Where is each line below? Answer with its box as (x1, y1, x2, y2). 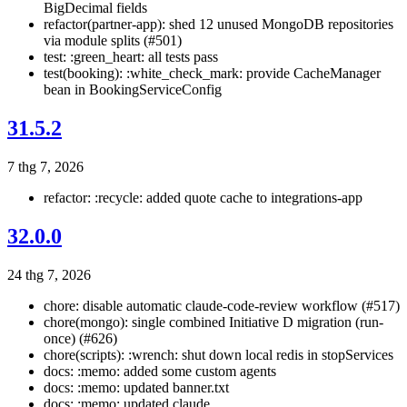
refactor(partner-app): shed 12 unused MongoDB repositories (44, 16, 393, 32)
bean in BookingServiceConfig (44, 82, 222, 97)
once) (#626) (44, 330, 117, 346)
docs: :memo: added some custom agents (44, 362, 276, 379)
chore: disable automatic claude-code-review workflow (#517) (44, 297, 400, 313)
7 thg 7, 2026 (7, 158, 84, 174)
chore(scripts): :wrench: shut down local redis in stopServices (44, 346, 393, 362)
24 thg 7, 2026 (7, 266, 91, 283)
